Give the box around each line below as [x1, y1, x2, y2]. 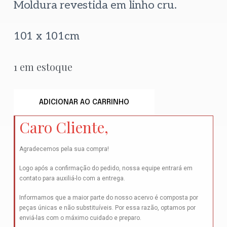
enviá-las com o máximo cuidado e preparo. [19, 214, 141, 221]
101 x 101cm [13, 29, 80, 43]
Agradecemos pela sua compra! [19, 145, 109, 153]
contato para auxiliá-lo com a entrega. [19, 175, 125, 182]
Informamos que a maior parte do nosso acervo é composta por [19, 194, 198, 201]
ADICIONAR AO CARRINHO [39, 98, 129, 106]
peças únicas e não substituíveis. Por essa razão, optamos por [19, 204, 196, 211]
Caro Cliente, [19, 117, 108, 137]
